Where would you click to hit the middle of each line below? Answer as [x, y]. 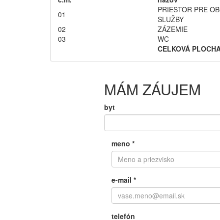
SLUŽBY [171, 19]
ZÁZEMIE [173, 29]
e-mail [123, 180]
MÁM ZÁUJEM [152, 89]
